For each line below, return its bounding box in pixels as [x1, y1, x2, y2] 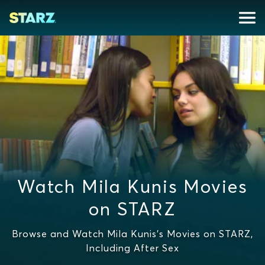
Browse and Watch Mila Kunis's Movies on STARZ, [12, 228, 253, 240]
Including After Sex [86, 242, 179, 254]
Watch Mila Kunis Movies [17, 176, 248, 198]
